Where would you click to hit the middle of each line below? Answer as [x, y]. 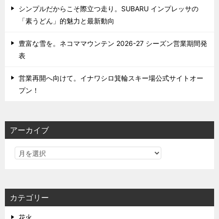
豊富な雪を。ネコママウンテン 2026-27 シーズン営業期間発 [113, 43]
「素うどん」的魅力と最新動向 [66, 21]
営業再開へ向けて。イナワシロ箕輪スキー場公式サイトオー [111, 78]
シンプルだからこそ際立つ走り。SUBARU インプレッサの [109, 8]
